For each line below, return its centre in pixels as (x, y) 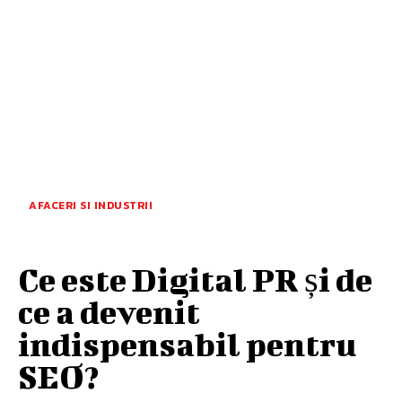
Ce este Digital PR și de (195, 279)
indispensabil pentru (187, 343)
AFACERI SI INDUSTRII (91, 205)
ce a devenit (109, 311)
